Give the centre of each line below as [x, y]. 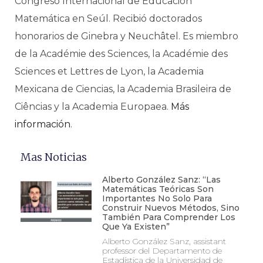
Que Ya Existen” [136, 227]
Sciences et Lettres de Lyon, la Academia [109, 71]
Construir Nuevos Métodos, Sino [171, 208]
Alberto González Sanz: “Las [161, 180]
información [43, 124]
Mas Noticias [54, 157]
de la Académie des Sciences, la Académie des [121, 54]
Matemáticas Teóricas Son [158, 189]
